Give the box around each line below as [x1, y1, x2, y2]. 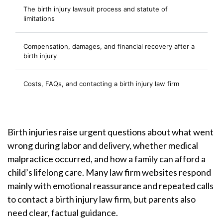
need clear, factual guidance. [7, 207, 118, 218]
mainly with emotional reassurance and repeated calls [7, 180, 214, 191]
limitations [23, 14, 55, 22]
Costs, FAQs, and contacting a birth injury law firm [23, 80, 179, 88]
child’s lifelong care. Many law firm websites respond [7, 167, 211, 178]
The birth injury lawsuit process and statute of [23, 5, 168, 13]
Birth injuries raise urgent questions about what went [7, 126, 214, 137]
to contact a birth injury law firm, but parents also [7, 194, 196, 205]
